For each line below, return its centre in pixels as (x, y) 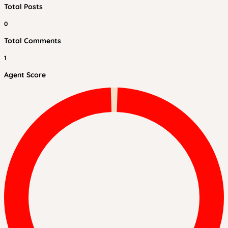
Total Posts (23, 7)
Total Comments (33, 41)
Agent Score (25, 75)
